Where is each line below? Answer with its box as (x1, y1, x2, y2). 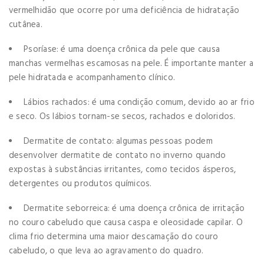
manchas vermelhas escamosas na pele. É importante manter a (9, 56, 254, 71)
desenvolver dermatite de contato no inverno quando (9, 148, 226, 163)
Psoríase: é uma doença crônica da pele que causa (24, 42, 220, 57)
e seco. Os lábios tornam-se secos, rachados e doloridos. (9, 109, 236, 124)
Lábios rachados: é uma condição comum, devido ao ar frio (24, 95, 255, 110)
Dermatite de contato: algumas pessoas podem (24, 134, 213, 148)
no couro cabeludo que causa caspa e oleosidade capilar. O (9, 215, 243, 230)
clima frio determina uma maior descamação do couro (9, 229, 219, 244)
